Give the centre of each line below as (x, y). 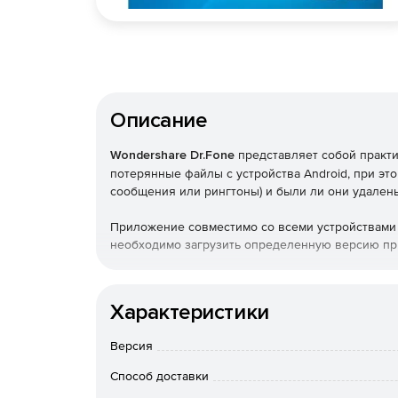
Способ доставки (159, 376)
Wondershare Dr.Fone (172, 155)
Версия (131, 346)
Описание (159, 120)
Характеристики (190, 312)
